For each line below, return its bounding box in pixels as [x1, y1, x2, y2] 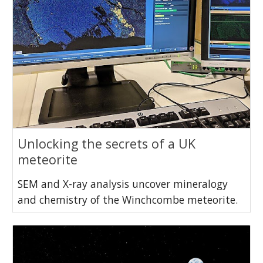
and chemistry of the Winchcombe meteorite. [18, 192, 238, 207]
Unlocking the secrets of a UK [18, 134, 196, 152]
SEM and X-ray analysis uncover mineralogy [18, 176, 228, 191]
